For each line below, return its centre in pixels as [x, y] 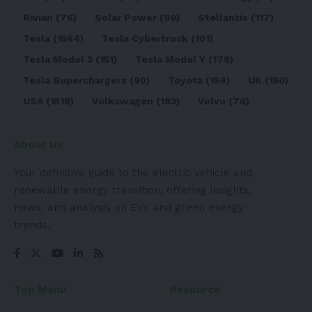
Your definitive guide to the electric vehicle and [133, 172]
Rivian [38, 17]
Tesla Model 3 [58, 59]
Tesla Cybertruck [145, 38]
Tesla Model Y [170, 59]
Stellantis [223, 17]
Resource [195, 289]
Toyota [185, 80]
